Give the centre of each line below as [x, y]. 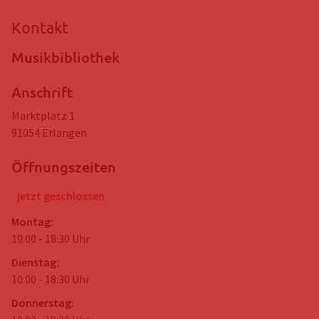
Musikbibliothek [66, 57]
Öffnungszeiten [64, 166]
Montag [31, 221]
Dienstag [34, 262]
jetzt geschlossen [61, 195]
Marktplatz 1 [43, 115]
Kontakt [40, 27]
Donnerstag [41, 302]
